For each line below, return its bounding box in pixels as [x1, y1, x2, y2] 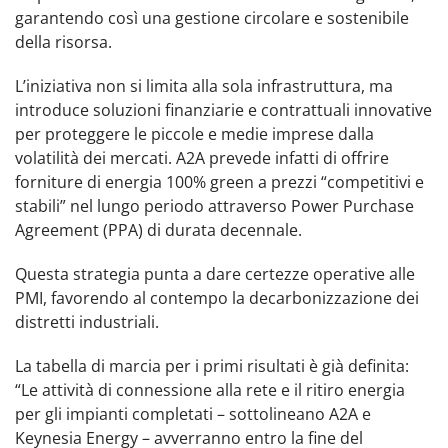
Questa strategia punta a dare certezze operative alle [15, 262, 415, 285]
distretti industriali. [15, 310, 159, 333]
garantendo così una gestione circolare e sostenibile [15, 6, 409, 29]
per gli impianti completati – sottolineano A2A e [15, 402, 371, 425]
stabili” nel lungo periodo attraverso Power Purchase [15, 194, 414, 217]
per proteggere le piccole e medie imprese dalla [15, 122, 374, 145]
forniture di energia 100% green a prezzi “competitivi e [15, 170, 424, 193]
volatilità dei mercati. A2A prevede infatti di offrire [15, 146, 389, 169]
